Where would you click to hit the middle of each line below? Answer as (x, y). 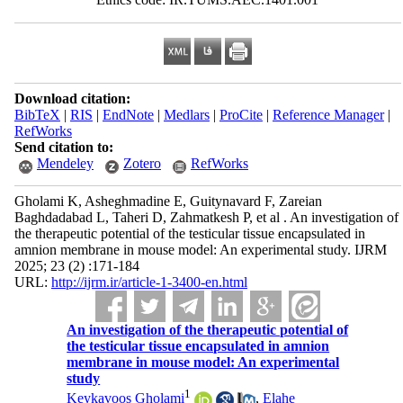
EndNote (128, 115)
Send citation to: (63, 147)
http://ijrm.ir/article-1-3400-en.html (149, 282)
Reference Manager (328, 115)
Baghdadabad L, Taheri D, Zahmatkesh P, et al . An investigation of (206, 217)
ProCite (241, 115)
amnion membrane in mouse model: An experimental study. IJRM (200, 250)
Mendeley (65, 163)
